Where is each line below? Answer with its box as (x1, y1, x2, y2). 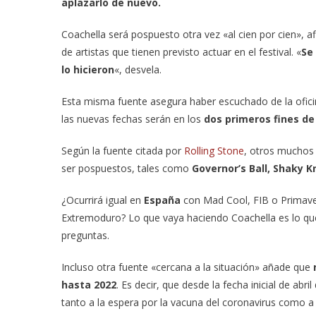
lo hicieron (61, 63, 114, 76)
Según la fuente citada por (61, 144, 181, 157)
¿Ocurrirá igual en (61, 193, 144, 207)
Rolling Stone (181, 144, 244, 157)
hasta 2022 (61, 278, 116, 291)
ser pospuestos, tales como (61, 162, 192, 175)
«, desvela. (114, 63, 162, 76)
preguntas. (61, 229, 109, 242)
